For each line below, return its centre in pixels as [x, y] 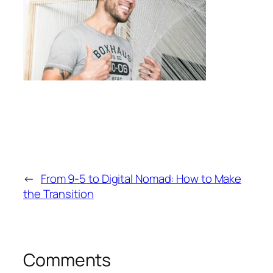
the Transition [58, 193]
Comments [67, 260]
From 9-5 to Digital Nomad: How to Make [141, 178]
